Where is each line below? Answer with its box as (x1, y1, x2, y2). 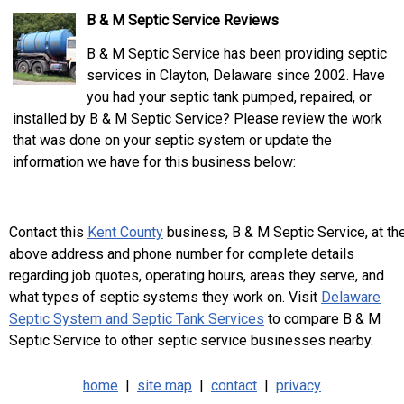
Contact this (9, 224, 87, 241)
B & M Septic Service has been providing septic (87, 45, 387, 62)
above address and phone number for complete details (9, 245, 354, 262)
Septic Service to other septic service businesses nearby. (9, 332, 373, 349)
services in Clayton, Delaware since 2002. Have (87, 67, 385, 84)
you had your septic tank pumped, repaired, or (87, 88, 372, 106)
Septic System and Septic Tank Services (9, 310, 264, 327)
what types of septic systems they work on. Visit (9, 289, 321, 306)
